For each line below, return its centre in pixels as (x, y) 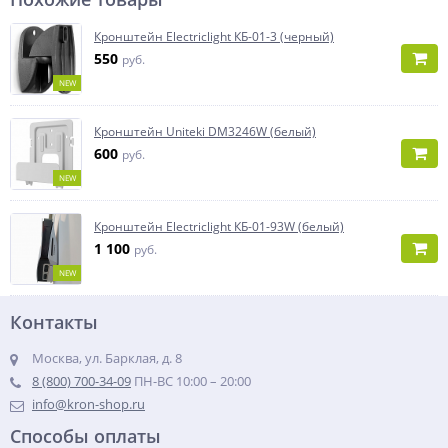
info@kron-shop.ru (88, 404)
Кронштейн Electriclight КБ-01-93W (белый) (219, 226)
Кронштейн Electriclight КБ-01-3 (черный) (214, 36)
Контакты (54, 322)
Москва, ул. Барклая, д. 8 (107, 358)
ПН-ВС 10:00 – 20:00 (191, 381)
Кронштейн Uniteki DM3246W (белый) (205, 131)
